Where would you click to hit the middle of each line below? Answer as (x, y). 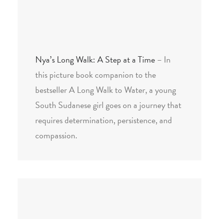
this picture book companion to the (96, 75)
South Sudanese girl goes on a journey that (108, 105)
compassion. (56, 135)
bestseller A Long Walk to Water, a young (106, 90)
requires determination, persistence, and (104, 120)
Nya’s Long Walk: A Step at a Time (95, 59)
